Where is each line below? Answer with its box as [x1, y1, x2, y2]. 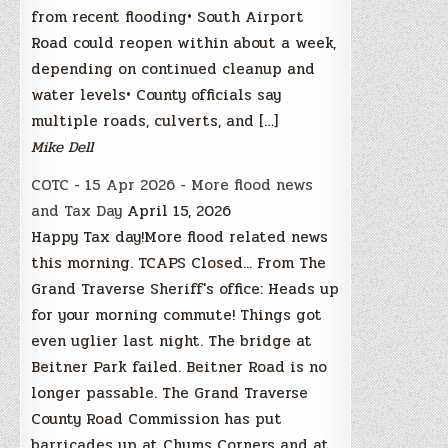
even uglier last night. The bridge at [31, 328, 313, 353]
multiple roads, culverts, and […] [31, 108, 279, 133]
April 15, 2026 [127, 198, 232, 223]
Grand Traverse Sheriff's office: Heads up [31, 276, 340, 301]
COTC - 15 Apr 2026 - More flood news [31, 172, 314, 197]
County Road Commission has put [31, 406, 283, 431]
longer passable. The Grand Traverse [31, 380, 309, 405]
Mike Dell [31, 134, 94, 159]
